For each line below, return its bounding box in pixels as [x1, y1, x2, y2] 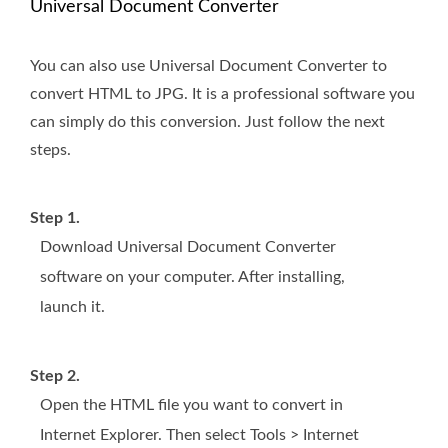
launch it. [40, 299, 105, 316]
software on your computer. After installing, [40, 269, 345, 286]
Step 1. [30, 210, 80, 227]
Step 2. [30, 368, 80, 385]
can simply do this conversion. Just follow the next [30, 114, 385, 131]
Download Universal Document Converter [40, 239, 336, 256]
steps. [30, 142, 71, 159]
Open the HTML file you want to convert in [40, 397, 343, 414]
